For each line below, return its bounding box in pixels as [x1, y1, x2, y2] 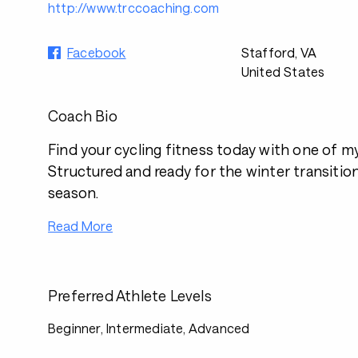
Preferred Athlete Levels [48, 287, 212, 304]
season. [48, 184, 99, 201]
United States [241, 64, 325, 79]
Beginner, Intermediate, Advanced [48, 320, 250, 336]
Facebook [67, 45, 126, 60]
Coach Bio [48, 107, 117, 125]
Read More [48, 218, 113, 233]
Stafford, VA [241, 45, 317, 60]
